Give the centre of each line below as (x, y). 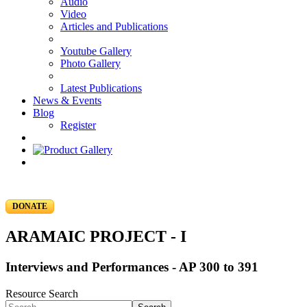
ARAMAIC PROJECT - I (96, 236)
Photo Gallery (90, 63)
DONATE (30, 206)
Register (78, 125)
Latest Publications (101, 88)
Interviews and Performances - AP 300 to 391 (132, 267)
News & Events (67, 100)
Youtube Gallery (96, 51)
